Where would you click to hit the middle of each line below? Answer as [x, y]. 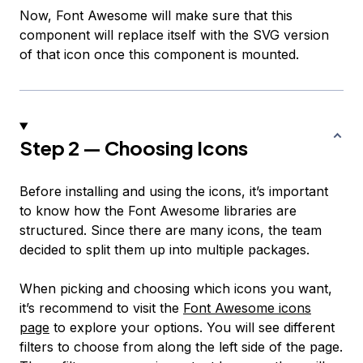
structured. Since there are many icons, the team [171, 231]
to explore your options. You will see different [192, 328]
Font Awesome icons [247, 308]
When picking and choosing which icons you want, [176, 289]
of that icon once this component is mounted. [159, 55]
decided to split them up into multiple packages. [164, 250]
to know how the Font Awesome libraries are [158, 211]
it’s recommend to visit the [101, 308]
